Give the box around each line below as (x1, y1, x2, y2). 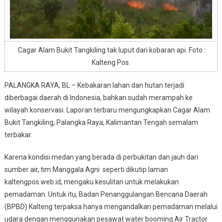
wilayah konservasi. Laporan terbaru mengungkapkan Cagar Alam (4, 106, 210, 114)
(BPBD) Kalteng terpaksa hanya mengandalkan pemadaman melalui (4, 202, 218, 211)
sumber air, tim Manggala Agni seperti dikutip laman (4, 165, 168, 173)
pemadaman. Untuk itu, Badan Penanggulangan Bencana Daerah (4, 190, 208, 198)
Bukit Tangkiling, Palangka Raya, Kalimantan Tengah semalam (4, 118, 198, 126)
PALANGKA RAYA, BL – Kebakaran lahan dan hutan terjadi (4, 81, 184, 89)
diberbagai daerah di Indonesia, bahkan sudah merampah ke (4, 93, 193, 102)
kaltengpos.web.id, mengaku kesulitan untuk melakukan (4, 177, 179, 186)
